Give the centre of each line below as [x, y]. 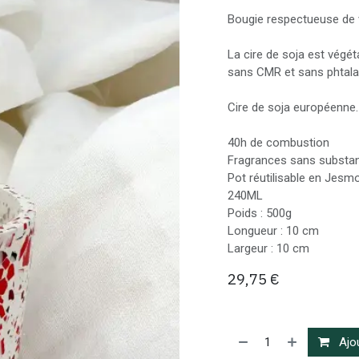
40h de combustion [278, 143]
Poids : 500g [260, 213]
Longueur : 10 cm [273, 231]
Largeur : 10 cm [268, 248]
